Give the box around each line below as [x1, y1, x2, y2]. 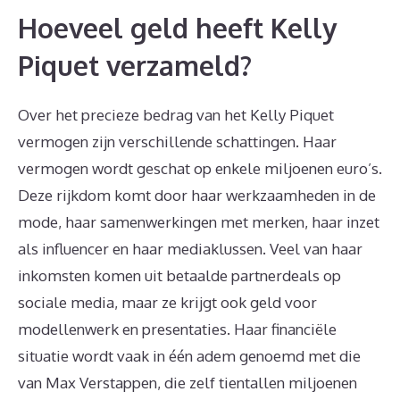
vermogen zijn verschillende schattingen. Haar [18, 132, 337, 151]
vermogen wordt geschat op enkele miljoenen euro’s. [18, 159, 382, 178]
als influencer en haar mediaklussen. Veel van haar [18, 239, 362, 258]
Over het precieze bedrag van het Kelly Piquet [18, 105, 334, 124]
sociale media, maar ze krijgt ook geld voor [18, 293, 317, 312]
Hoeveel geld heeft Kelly [18, 11, 337, 45]
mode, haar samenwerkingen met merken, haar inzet [18, 212, 379, 231]
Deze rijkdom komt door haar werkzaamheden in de [18, 186, 376, 204]
